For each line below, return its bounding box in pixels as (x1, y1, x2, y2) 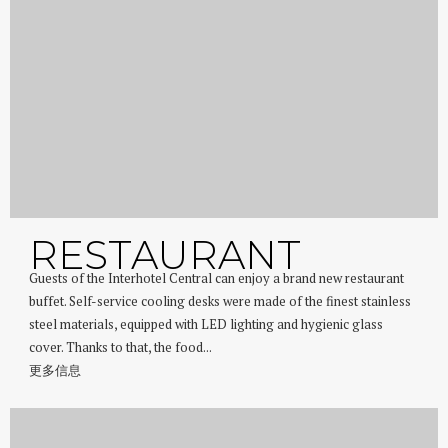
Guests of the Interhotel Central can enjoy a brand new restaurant (29, 269, 405, 287)
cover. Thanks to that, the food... (29, 338, 213, 356)
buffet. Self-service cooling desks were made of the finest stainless (29, 292, 412, 310)
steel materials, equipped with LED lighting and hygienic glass (29, 315, 384, 333)
